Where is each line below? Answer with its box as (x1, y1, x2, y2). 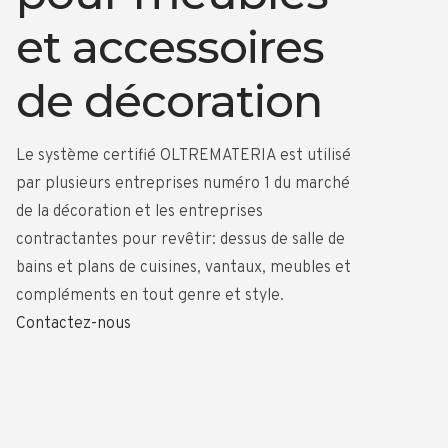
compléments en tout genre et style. (16, 286, 285, 306)
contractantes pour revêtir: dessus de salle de (16, 230, 346, 250)
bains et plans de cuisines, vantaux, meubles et (16, 258, 352, 278)
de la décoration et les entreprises (16, 202, 264, 222)
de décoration (16, 73, 323, 128)
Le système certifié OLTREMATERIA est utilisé (16, 146, 352, 166)
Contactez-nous (16, 314, 132, 334)
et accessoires (16, 19, 325, 74)
